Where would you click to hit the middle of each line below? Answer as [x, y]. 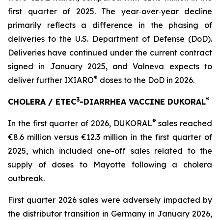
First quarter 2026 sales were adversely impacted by [110, 200]
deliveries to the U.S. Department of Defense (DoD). [110, 39]
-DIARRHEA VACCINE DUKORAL [143, 102]
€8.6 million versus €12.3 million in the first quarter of [110, 137]
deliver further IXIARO [51, 80]
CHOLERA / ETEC [42, 102]
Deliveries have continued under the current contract [110, 53]
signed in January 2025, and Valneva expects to [110, 66]
